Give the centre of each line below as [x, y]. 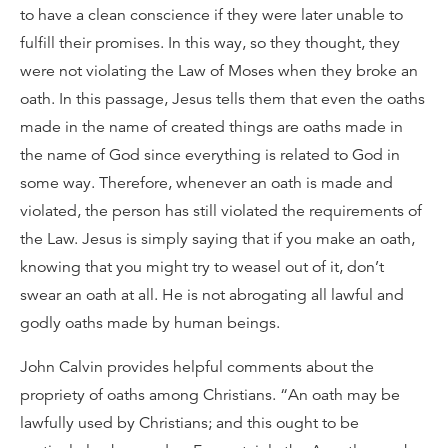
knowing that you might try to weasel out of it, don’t [202, 267]
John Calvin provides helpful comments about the [197, 367]
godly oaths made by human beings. [150, 323]
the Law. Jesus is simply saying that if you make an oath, [217, 239]
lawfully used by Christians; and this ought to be [189, 423]
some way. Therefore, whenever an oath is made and [206, 183]
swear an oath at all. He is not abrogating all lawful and [212, 295]
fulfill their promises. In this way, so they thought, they [210, 43]
